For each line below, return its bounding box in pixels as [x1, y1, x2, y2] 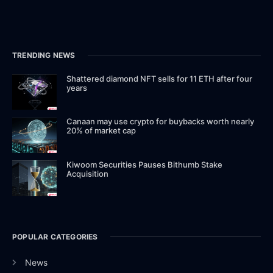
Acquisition [66, 169, 109, 179]
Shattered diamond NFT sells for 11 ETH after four [66, 73, 253, 83]
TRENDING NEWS [12, 50, 76, 60]
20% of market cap [66, 126, 136, 136]
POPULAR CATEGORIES [12, 232, 98, 241]
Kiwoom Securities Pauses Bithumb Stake [66, 160, 223, 170]
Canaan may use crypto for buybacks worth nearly [66, 116, 255, 127]
